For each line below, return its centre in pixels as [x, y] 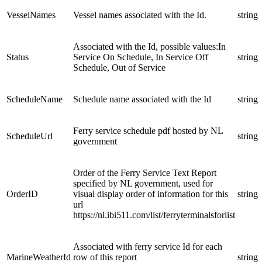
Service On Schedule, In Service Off [141, 57]
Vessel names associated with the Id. [140, 15]
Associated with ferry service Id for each [148, 247]
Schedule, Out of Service [119, 68]
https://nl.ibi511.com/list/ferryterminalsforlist [154, 215]
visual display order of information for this [151, 194]
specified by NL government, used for [143, 184]
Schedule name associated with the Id [142, 99]
